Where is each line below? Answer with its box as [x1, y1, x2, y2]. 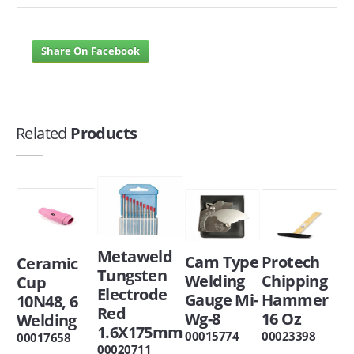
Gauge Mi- [185, 288, 258, 311]
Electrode [97, 284, 168, 306]
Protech [262, 251, 320, 273]
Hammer [262, 289, 329, 311]
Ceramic [17, 252, 78, 274]
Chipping [262, 270, 328, 292]
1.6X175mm [97, 322, 183, 344]
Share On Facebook [41, 43, 140, 58]
